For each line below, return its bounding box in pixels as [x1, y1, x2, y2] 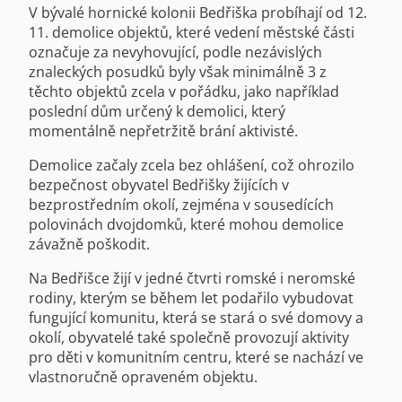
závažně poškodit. [29, 233, 150, 254]
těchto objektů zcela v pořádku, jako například [29, 81, 339, 101]
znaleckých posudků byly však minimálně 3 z [29, 61, 327, 82]
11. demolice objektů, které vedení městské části [29, 22, 354, 42]
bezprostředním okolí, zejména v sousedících [29, 194, 334, 214]
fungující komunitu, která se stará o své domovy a [29, 307, 363, 328]
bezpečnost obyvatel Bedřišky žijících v [29, 174, 289, 195]
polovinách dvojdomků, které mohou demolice [29, 214, 344, 234]
